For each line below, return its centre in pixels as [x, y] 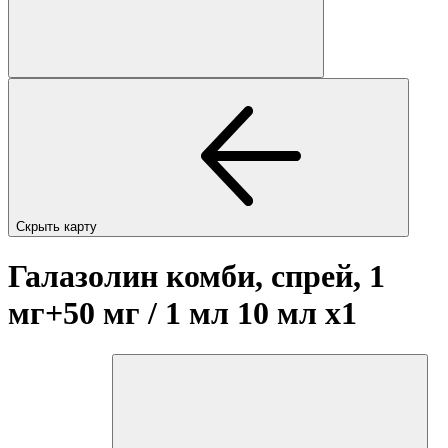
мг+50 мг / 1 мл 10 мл [166, 313]
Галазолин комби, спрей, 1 [196, 276]
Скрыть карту [58, 226]
